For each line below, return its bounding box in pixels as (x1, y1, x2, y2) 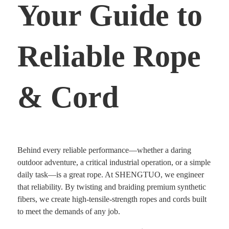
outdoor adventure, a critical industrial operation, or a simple (17, 158, 211, 167)
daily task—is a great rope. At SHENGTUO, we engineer (17, 170, 204, 179)
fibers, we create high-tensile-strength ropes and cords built (17, 195, 207, 204)
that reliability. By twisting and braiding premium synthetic (17, 182, 206, 192)
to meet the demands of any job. (17, 207, 120, 216)
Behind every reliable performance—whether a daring (17, 146, 191, 155)
